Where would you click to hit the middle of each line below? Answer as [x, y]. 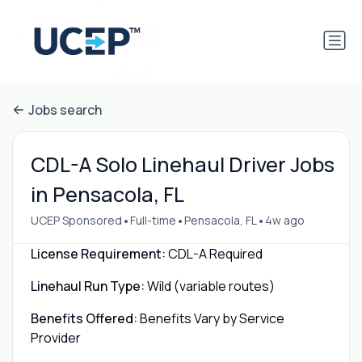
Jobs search [65, 110]
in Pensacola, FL [107, 194]
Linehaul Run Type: [87, 286]
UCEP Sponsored [76, 221]
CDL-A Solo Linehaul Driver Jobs [182, 164]
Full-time [153, 221]
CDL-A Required [215, 253]
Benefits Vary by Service [212, 318]
